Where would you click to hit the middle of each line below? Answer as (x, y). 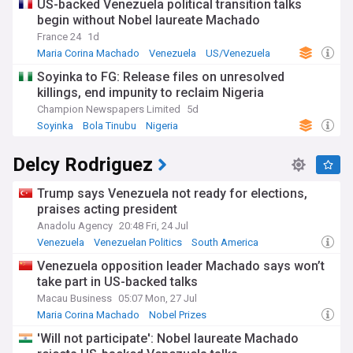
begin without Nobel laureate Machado (149, 20)
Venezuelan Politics (138, 242)
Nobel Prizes (178, 315)
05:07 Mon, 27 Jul (158, 298)
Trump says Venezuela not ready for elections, (172, 193)
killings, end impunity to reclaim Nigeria (150, 93)
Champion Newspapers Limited (109, 109)
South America (225, 242)
